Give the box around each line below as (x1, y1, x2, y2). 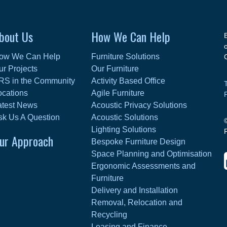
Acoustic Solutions (91, 112, 159, 122)
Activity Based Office (91, 76, 166, 85)
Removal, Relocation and (91, 198, 183, 207)
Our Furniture (91, 64, 139, 73)
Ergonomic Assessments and (91, 161, 196, 170)
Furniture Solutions (91, 52, 160, 61)
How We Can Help (91, 27, 171, 46)
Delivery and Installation (91, 185, 178, 195)
